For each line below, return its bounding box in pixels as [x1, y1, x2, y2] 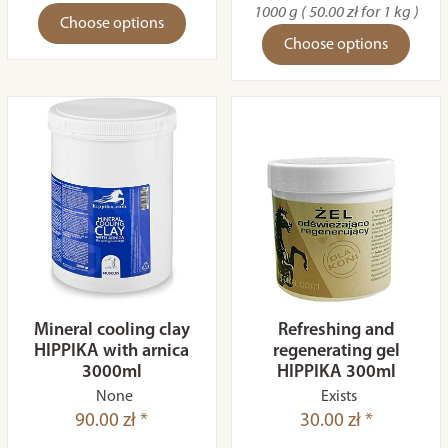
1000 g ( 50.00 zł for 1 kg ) [253, 5, 419, 21]
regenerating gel [272, 342, 400, 361]
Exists [320, 389, 357, 405]
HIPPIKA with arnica [34, 342, 190, 361]
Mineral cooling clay [33, 321, 190, 340]
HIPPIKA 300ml [276, 363, 396, 382]
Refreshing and [277, 321, 395, 340]
